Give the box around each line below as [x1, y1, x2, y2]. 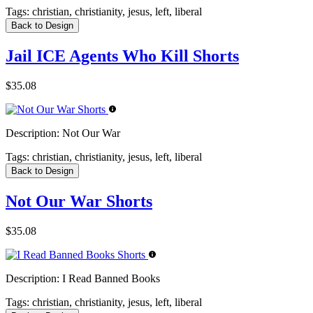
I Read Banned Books [59, 272, 160, 284]
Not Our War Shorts [6, 191, 152, 210]
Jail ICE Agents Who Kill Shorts [6, 46, 239, 65]
